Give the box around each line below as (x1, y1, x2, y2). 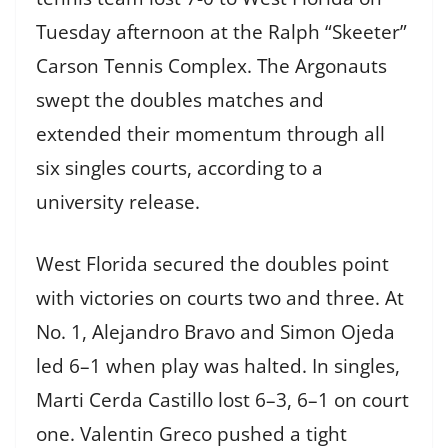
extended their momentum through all (36, 120, 385, 147)
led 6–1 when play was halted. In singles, (36, 353, 400, 380)
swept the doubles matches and (36, 86, 324, 113)
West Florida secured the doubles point (36, 251, 389, 278)
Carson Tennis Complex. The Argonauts (36, 52, 387, 79)
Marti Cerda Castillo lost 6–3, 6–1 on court (36, 387, 409, 414)
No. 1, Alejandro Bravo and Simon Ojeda (36, 319, 395, 346)
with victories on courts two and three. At (36, 285, 404, 312)
